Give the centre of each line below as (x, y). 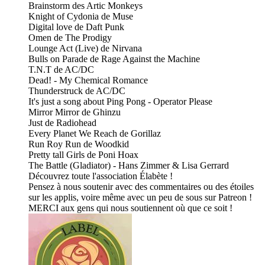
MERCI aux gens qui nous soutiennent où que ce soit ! (130, 208)
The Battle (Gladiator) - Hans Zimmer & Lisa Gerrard (129, 166)
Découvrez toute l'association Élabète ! (101, 176)
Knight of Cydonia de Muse (81, 17)
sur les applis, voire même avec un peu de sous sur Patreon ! (140, 198)
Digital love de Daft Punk (76, 27)
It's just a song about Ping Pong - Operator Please (120, 102)
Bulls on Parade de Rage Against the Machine (114, 59)
